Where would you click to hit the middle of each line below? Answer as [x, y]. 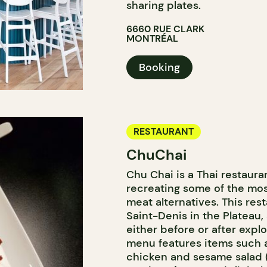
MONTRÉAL [152, 38]
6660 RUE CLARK [165, 29]
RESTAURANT [163, 131]
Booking [159, 67]
